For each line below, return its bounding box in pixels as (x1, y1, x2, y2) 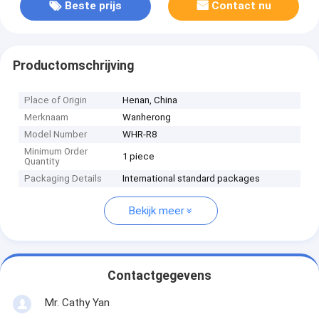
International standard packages (122, 173, 261, 184)
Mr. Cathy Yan (43, 296, 110, 309)
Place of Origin (24, 95, 88, 106)
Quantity (24, 156, 60, 167)
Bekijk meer (128, 204, 184, 218)
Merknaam (24, 112, 69, 123)
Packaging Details (24, 173, 103, 184)
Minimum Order (24, 146, 88, 157)
